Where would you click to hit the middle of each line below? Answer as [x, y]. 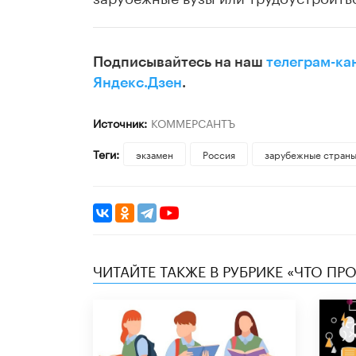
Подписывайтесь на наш [180, 62]
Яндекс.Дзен [137, 83]
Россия [219, 154]
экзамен [154, 154]
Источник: [120, 123]
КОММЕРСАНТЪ [193, 123]
